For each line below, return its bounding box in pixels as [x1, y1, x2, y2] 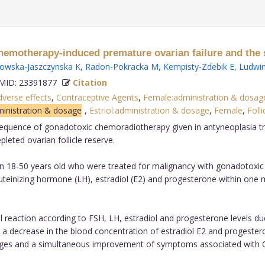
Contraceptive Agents [56, 91, 138, 103]
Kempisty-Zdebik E [163, 60, 234, 72]
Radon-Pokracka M [85, 60, 159, 72]
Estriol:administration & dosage [89, 104, 209, 116]
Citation [72, 76, 107, 88]
